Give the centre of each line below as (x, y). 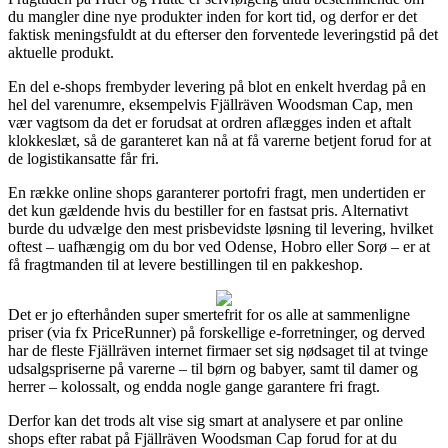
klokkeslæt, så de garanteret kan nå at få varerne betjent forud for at (219, 140)
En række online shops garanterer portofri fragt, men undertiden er (216, 192)
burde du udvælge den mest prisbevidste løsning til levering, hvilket (220, 228)
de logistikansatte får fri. (83, 158)
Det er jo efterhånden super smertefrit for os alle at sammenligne (209, 314)
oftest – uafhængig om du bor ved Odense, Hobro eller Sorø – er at (219, 246)
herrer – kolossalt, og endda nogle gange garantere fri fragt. (194, 386)
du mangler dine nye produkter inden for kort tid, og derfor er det (212, 16)
